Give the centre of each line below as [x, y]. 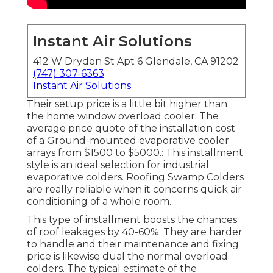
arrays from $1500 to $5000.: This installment [135, 153]
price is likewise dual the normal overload [127, 257]
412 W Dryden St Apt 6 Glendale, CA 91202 [136, 62]
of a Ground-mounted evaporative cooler [128, 141]
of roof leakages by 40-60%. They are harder [135, 232]
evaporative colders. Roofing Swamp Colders [135, 177]
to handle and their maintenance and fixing [133, 244]
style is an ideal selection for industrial [118, 165]
